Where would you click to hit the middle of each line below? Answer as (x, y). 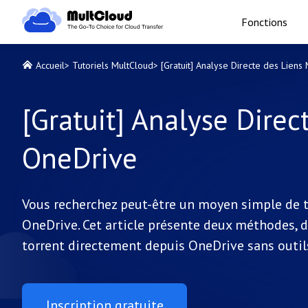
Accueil (50, 65)
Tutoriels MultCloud (113, 65)
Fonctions (264, 22)
